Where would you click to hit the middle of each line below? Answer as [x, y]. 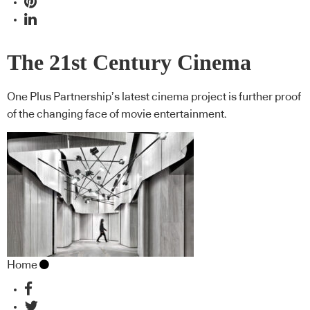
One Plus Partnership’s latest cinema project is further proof [154, 97]
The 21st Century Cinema [129, 62]
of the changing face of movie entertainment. [117, 115]
